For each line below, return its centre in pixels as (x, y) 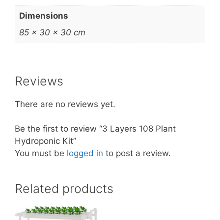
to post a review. (137, 153)
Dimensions (43, 16)
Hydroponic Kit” (45, 141)
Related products (64, 189)
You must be (41, 153)
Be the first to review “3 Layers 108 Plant (95, 129)
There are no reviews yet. (65, 104)
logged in (85, 153)
